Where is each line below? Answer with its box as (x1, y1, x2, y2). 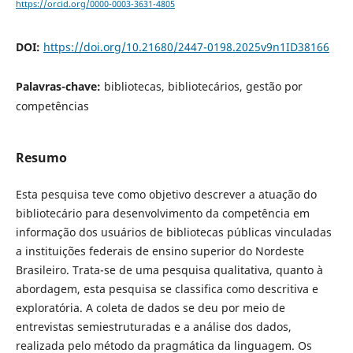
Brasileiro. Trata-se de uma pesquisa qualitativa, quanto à (15, 262, 323, 278)
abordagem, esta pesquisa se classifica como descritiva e (15, 281, 318, 297)
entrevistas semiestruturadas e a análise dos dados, (15, 319, 292, 335)
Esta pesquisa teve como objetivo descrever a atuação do (15, 187, 317, 203)
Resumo (15, 149, 67, 167)
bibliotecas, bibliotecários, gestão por (103, 79, 303, 95)
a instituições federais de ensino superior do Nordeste (15, 243, 304, 259)
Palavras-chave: (15, 79, 104, 95)
